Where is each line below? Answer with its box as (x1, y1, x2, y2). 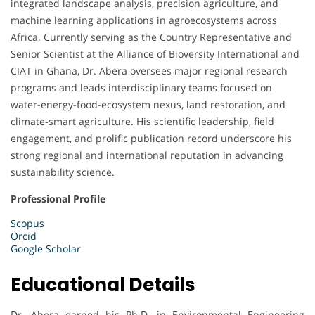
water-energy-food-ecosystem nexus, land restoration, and (11, 98, 285, 112)
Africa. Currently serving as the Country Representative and (11, 30, 292, 44)
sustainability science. (11, 165, 115, 179)
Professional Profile (11, 192, 108, 206)
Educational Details (11, 272, 195, 298)
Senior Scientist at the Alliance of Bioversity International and (11, 47, 300, 61)
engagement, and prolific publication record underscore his (11, 131, 292, 146)
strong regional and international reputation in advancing (11, 148, 283, 162)
